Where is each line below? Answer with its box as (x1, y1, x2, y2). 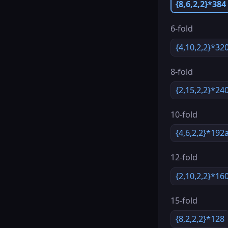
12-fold (170, 152, 197, 163)
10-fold (170, 108, 197, 120)
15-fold (170, 194, 197, 206)
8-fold (170, 66, 193, 77)
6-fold (170, 23, 193, 35)
